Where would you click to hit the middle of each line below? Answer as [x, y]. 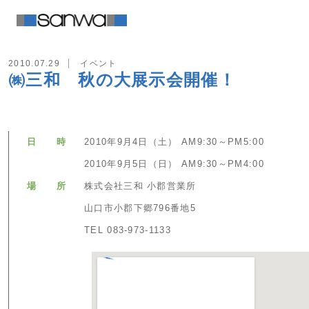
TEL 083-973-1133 [128, 230]
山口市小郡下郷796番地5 [140, 208]
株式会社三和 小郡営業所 [140, 186]
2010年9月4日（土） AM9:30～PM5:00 [174, 142]
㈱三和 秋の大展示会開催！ [122, 80]
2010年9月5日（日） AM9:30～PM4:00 [174, 164]
